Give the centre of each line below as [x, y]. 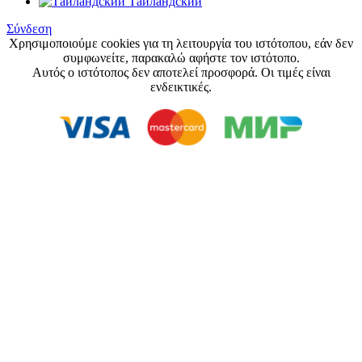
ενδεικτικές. [181, 86]
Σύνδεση [29, 28]
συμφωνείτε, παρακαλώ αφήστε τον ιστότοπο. [181, 57]
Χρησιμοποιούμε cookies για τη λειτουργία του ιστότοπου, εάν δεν [181, 43]
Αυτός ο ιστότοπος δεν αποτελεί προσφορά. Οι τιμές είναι [181, 72]
